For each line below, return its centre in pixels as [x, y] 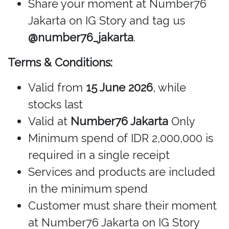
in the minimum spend [88, 188]
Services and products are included [122, 171]
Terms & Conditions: [60, 62]
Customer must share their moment [122, 205]
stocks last [55, 104]
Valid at [49, 121]
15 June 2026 [119, 87]
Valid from [57, 87]
